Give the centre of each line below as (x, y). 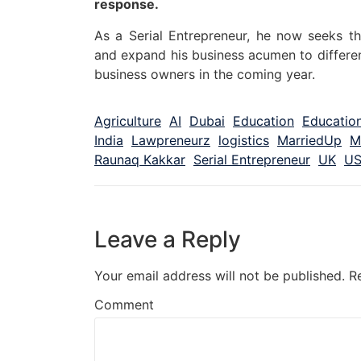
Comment (124, 304)
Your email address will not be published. (220, 275)
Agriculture (128, 120)
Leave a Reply (168, 239)
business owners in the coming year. (205, 74)
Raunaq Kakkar (140, 159)
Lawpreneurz (171, 140)
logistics (244, 140)
